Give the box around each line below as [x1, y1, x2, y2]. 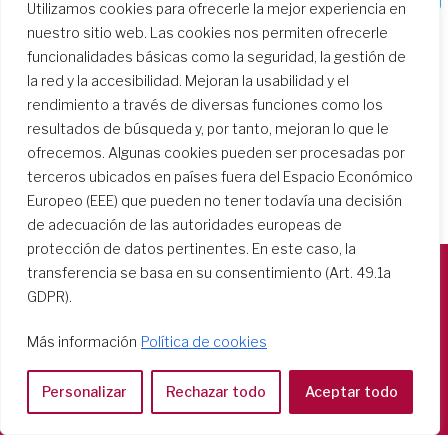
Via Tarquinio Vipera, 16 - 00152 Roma [89, 347, 359, 366]
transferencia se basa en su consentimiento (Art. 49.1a [27, 264, 391, 281]
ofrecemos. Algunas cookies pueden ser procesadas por [27, 144, 405, 161]
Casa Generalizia [163, 321, 285, 340]
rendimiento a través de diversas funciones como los [27, 96, 383, 113]
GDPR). [27, 288, 72, 305]
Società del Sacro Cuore [135, 295, 313, 314]
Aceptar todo [304, 383, 398, 400]
